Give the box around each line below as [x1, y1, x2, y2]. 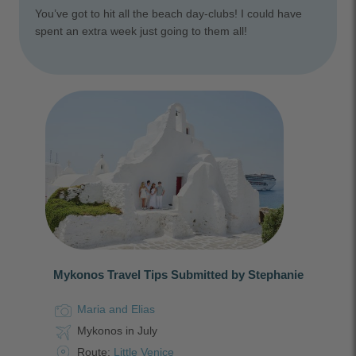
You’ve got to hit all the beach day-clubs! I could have [35, 7, 302, 21]
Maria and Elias [76, 302, 155, 315]
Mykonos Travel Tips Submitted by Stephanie [52, 267, 304, 281]
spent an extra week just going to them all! [35, 25, 247, 38]
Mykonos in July [76, 323, 157, 337]
